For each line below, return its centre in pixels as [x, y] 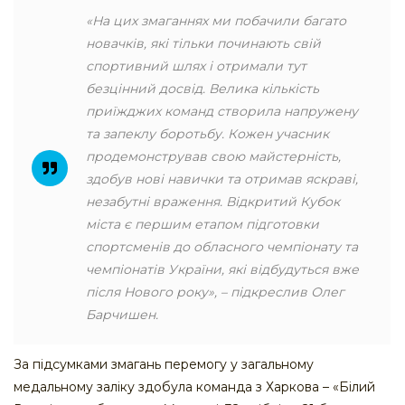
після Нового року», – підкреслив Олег [215, 292]
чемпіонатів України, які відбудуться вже [222, 270]
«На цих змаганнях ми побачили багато [216, 21]
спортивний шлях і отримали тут [196, 66]
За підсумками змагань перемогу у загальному [164, 365]
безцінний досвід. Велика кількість [202, 89]
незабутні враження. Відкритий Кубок [213, 202]
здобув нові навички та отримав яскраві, [222, 179]
